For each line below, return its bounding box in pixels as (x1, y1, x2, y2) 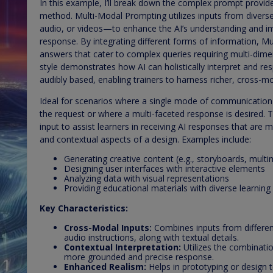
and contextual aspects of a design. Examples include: (40, 133, 251, 145)
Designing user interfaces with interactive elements (64, 162, 265, 174)
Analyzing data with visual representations (64, 172, 229, 184)
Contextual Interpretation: (64, 241, 181, 253)
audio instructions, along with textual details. (64, 231, 239, 243)
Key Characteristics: (40, 202, 128, 214)
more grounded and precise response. (64, 250, 214, 263)
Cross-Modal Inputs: (64, 221, 152, 233)
